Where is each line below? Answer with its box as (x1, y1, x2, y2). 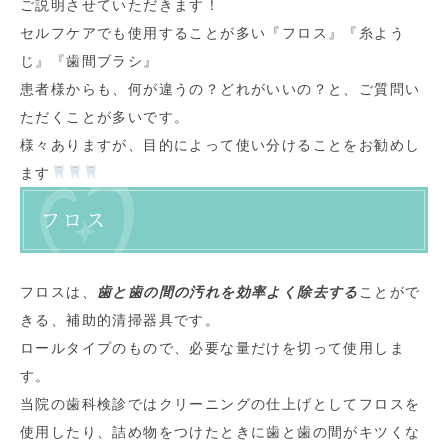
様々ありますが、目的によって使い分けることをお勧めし (20, 137, 421, 153)
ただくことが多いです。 (20, 109, 190, 125)
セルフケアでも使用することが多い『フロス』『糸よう (20, 25, 405, 41)
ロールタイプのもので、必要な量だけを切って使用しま (20, 340, 405, 356)
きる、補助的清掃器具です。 (20, 312, 221, 328)
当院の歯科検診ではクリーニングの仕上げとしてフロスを (20, 396, 421, 412)
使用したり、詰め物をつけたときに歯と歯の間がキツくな (20, 424, 421, 440)
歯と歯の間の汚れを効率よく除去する (97, 284, 359, 300)
